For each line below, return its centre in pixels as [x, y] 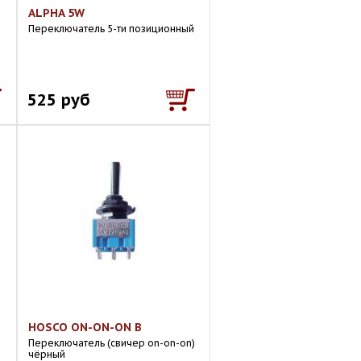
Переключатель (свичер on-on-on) [112, 343]
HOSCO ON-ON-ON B [85, 327]
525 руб [59, 100]
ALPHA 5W [56, 13]
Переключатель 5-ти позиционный [111, 29]
